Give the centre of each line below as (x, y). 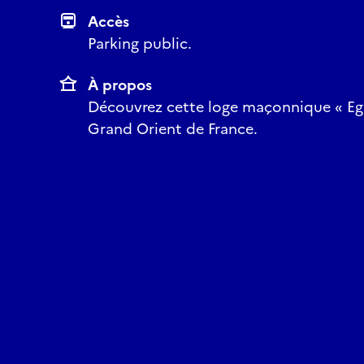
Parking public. (140, 43)
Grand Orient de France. (173, 129)
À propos (120, 85)
